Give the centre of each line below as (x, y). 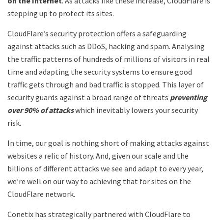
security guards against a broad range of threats (89, 97)
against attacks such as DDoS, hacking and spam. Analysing (106, 46)
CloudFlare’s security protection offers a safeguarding (97, 33)
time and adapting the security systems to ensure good (100, 71)
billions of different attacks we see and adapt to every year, (105, 168)
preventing (189, 97)
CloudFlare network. (41, 194)
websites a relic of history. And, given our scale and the (98, 155)
